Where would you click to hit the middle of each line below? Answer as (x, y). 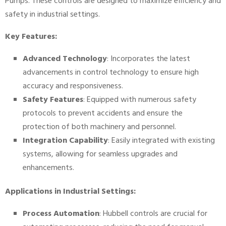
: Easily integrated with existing (161, 141)
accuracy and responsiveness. (73, 87)
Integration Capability (65, 141)
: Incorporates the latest (149, 59)
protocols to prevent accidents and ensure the (103, 114)
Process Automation (61, 214)
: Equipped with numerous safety (140, 100)
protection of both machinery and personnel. (99, 127)
